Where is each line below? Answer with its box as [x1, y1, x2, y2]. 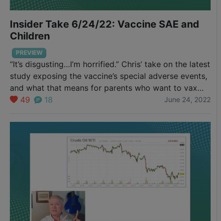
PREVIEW [15, 49, 42, 57]
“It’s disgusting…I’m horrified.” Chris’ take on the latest [10, 59, 210, 69]
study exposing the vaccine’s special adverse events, [10, 71, 207, 81]
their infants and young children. [10, 94, 130, 105]
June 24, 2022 [164, 95, 211, 104]
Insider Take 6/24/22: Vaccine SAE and [10, 18, 199, 31]
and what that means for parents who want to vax [10, 82, 197, 93]
